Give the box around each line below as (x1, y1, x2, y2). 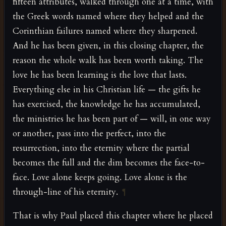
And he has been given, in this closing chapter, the (13, 40, 204, 52)
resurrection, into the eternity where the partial (13, 142, 190, 154)
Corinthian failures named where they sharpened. (13, 25, 197, 37)
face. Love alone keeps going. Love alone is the (13, 172, 187, 184)
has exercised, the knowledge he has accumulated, (13, 98, 200, 110)
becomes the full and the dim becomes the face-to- (13, 157, 205, 169)
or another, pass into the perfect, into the (13, 128, 166, 140)
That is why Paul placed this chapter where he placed (13, 209, 213, 221)
